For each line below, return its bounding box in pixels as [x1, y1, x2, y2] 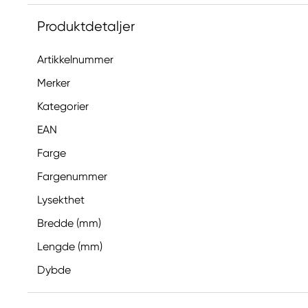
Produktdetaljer [37, 19, 135, 34]
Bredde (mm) [37, 217, 101, 230]
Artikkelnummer [37, 53, 113, 66]
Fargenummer [37, 170, 107, 183]
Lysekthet [37, 193, 85, 206]
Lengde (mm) [37, 240, 102, 253]
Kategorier [37, 100, 89, 113]
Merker [37, 76, 70, 89]
